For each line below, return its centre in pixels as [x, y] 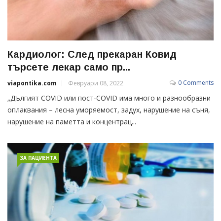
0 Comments [196, 82]
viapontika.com [32, 83]
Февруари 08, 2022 [96, 83]
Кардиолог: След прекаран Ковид [92, 54]
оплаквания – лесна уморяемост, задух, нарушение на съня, [109, 110]
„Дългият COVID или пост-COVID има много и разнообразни [109, 98]
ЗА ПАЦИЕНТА [38, 158]
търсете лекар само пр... [69, 67]
